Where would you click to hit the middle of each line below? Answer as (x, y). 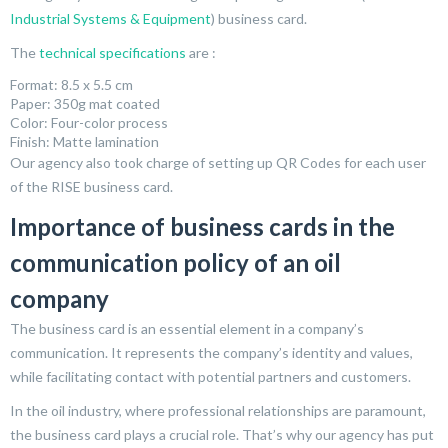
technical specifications (112, 52)
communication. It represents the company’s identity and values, (211, 352)
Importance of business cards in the (202, 226)
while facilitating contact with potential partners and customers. (210, 376)
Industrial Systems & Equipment (110, 18)
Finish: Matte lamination (84, 141)
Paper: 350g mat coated (85, 103)
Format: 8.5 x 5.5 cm (71, 84)
